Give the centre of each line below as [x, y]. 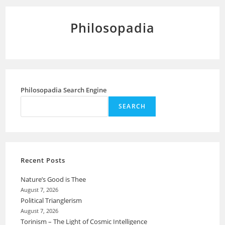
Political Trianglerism [52, 200]
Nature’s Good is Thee [53, 179]
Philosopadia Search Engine [64, 90]
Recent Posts [43, 160]
